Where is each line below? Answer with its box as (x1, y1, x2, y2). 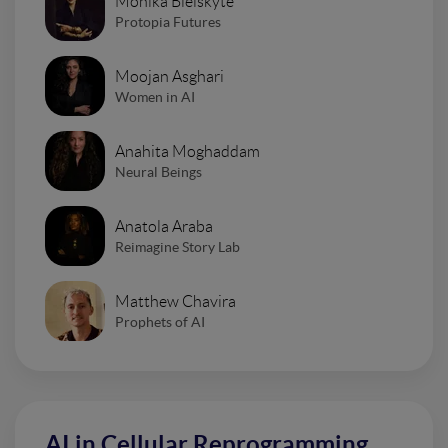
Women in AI (115, 88, 195, 105)
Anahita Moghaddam (115, 142, 260, 160)
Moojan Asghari (115, 67, 224, 85)
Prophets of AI (115, 313, 205, 330)
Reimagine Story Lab (115, 238, 240, 255)
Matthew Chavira (115, 292, 236, 310)
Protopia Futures (115, 13, 221, 30)
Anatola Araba (115, 217, 213, 235)
